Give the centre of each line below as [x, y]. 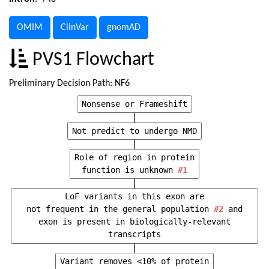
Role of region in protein [134, 157]
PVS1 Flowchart [91, 60]
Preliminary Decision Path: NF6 [69, 83]
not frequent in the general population [120, 209]
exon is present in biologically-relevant [134, 222]
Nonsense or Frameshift [134, 104]
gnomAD [124, 28]
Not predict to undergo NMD [134, 131]
